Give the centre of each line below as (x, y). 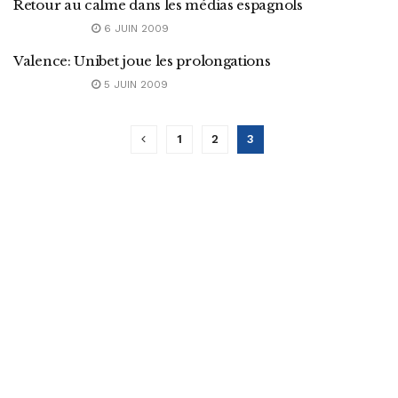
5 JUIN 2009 (134, 84)
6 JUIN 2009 (135, 28)
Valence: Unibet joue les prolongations (142, 61)
